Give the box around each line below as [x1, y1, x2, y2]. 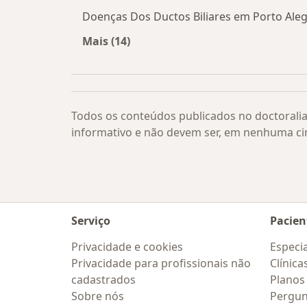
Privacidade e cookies [71, 239, 183, 254]
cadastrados [71, 272, 136, 287]
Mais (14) [82, 34, 130, 49]
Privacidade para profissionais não [71, 256, 251, 271]
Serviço [71, 213, 110, 228]
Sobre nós [71, 288, 124, 304]
